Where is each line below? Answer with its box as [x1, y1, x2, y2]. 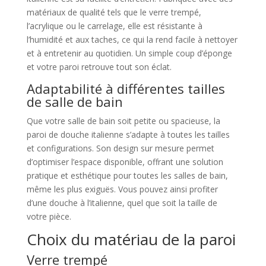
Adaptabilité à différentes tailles [26, 80, 225, 98]
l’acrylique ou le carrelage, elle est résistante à [26, 20, 202, 32]
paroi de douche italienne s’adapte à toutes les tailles [26, 129, 230, 141]
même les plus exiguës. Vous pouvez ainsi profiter [26, 183, 218, 195]
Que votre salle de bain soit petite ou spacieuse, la [26, 115, 220, 127]
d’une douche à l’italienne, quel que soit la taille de [26, 197, 217, 209]
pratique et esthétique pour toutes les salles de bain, [26, 170, 228, 182]
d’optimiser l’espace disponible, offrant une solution [26, 156, 223, 168]
